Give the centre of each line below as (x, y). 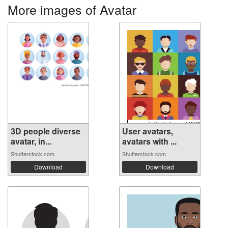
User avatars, (148, 131)
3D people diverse (46, 131)
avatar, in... (31, 141)
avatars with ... (149, 141)
